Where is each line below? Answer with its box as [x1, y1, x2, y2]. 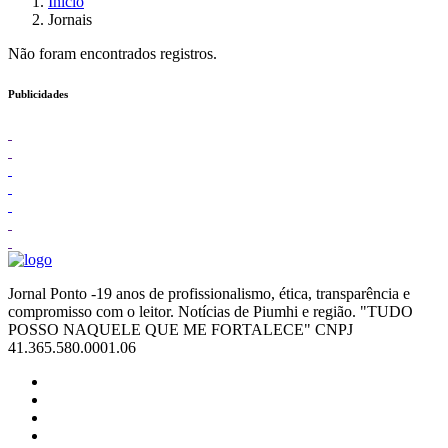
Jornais [48, 11, 92, 28]
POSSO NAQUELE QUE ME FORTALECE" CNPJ [8, 320, 353, 338]
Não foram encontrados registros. [8, 45, 217, 62]
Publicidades [8, 87, 68, 100]
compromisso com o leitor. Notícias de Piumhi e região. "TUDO [8, 302, 413, 320]
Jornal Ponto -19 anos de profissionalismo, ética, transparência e [8, 284, 410, 302]
